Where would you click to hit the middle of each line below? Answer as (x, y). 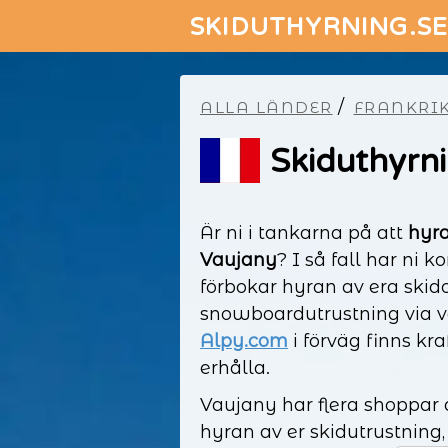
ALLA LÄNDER (266, 107)
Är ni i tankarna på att (304, 233)
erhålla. (235, 368)
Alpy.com (244, 341)
